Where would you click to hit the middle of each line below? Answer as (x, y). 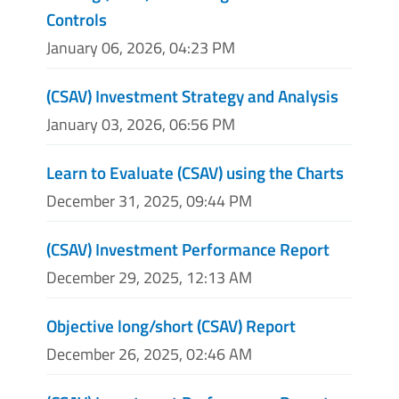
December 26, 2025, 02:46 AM (149, 354)
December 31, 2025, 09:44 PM (149, 201)
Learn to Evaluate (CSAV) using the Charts (195, 172)
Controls (77, 19)
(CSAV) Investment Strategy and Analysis (192, 95)
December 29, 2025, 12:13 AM (149, 278)
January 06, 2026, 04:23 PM (141, 47)
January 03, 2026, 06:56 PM (141, 124)
